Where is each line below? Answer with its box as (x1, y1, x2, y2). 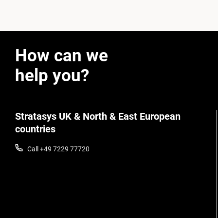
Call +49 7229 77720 (27, 145, 90, 153)
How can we (15, 46, 108, 66)
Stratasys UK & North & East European (15, 110, 181, 122)
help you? (15, 66, 89, 86)
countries (15, 123, 55, 135)
